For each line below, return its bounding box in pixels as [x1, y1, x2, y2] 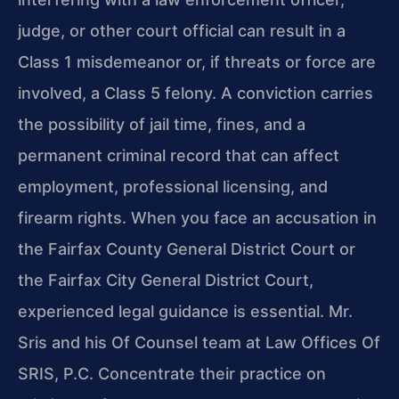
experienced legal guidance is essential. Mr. [18, 301, 353, 321]
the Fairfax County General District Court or [18, 239, 355, 258]
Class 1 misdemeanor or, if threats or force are [18, 52, 376, 71]
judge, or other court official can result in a [18, 20, 346, 40]
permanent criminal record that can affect [18, 145, 339, 165]
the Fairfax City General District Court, [18, 270, 313, 289]
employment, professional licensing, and [18, 176, 328, 196]
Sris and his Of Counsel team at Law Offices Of [18, 332, 380, 352]
